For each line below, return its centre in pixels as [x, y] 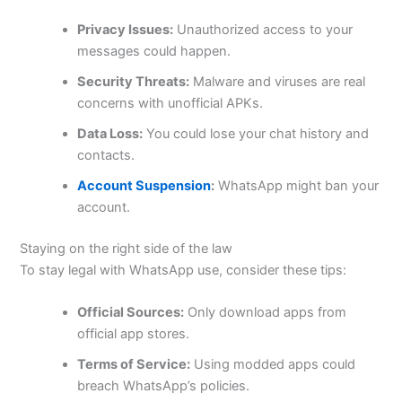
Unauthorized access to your [263, 29]
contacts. [106, 155]
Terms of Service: [134, 364]
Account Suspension [144, 185]
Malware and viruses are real [278, 81]
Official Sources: [131, 312]
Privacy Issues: [126, 29]
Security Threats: [134, 81]
